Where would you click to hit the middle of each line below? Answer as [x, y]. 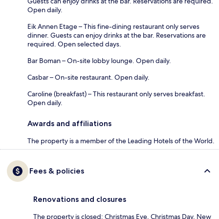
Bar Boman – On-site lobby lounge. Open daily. [99, 60]
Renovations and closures [80, 199]
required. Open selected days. [74, 44]
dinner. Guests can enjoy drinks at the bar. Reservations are [117, 35]
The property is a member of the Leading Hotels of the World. [121, 141]
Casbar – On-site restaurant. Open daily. [88, 77]
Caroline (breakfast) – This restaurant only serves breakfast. [116, 94]
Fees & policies [57, 171]
